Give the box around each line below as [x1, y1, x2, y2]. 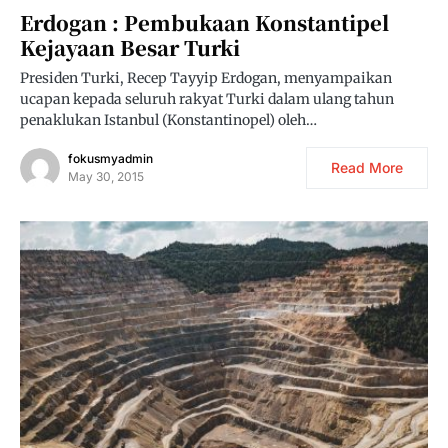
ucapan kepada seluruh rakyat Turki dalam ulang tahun [20, 90, 394, 109]
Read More [331, 159, 403, 177]
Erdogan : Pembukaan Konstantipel [20, 8, 389, 38]
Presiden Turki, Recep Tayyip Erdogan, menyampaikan [20, 69, 392, 88]
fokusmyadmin [68, 151, 153, 167]
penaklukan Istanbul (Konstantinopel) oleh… [20, 111, 317, 130]
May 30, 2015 [68, 169, 144, 185]
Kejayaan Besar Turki [20, 33, 240, 63]
